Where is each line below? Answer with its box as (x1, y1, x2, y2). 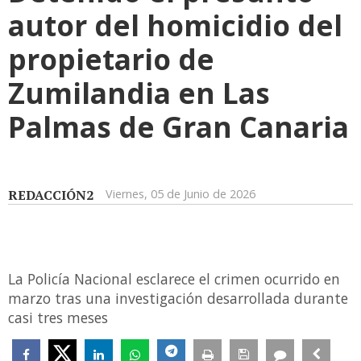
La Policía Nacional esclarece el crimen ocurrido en (8, 269, 340, 289)
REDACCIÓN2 (8, 186, 93, 205)
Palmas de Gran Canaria (8, 107, 349, 147)
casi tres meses (8, 308, 108, 328)
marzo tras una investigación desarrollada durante (8, 288, 348, 309)
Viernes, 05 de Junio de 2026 (106, 186, 255, 202)
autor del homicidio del (8, 6, 342, 45)
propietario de (8, 39, 214, 79)
